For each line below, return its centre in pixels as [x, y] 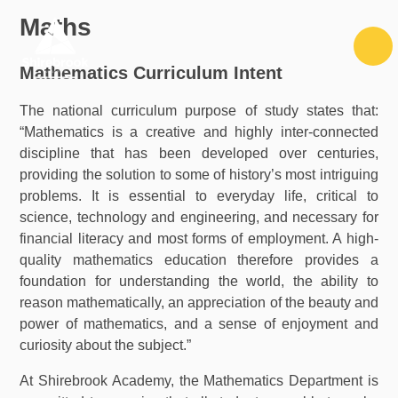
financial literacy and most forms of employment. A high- [199, 239]
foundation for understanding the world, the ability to [199, 282]
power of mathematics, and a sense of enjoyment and [199, 324]
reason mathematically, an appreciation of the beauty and [199, 303]
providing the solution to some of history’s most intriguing [199, 175]
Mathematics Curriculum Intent [151, 73]
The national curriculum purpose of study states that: [199, 111]
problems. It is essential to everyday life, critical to [199, 196]
